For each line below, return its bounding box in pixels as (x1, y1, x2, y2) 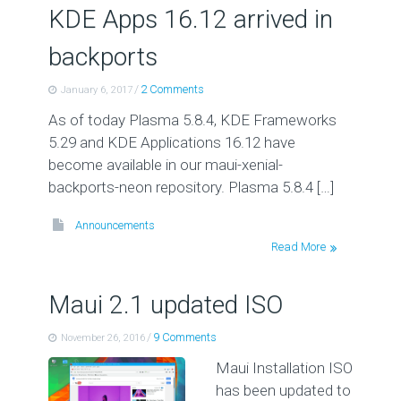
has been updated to (215, 381, 351, 399)
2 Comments (140, 82, 204, 96)
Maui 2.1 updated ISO (47, 290, 283, 320)
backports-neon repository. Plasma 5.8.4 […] (47, 178, 334, 196)
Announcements (74, 218, 155, 232)
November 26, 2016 (60, 332, 145, 344)
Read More (271, 240, 327, 253)
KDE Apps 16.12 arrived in (47, 4, 333, 34)
